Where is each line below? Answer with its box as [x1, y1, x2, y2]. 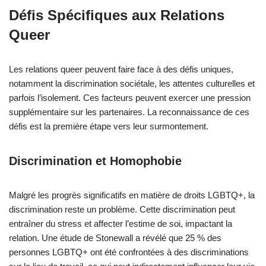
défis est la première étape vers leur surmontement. [9, 121, 208, 131]
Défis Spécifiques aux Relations [9, 7, 224, 23]
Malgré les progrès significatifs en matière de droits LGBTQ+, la [9, 190, 255, 200]
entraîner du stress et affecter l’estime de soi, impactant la [9, 218, 232, 229]
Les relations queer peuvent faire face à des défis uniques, [9, 64, 233, 74]
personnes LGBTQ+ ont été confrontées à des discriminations [9, 247, 249, 257]
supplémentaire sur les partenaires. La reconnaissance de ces [9, 107, 249, 117]
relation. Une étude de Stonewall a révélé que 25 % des [9, 233, 221, 243]
